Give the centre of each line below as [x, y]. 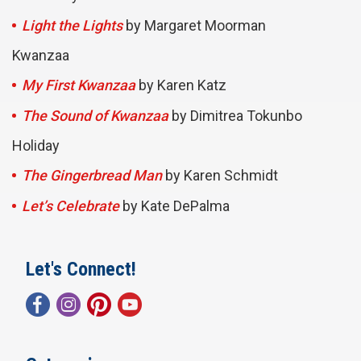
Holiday [36, 146]
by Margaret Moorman [194, 26]
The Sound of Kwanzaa [95, 116]
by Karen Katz [181, 85]
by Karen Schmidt [220, 176]
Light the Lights [72, 26]
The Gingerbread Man [92, 176]
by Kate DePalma [174, 206]
